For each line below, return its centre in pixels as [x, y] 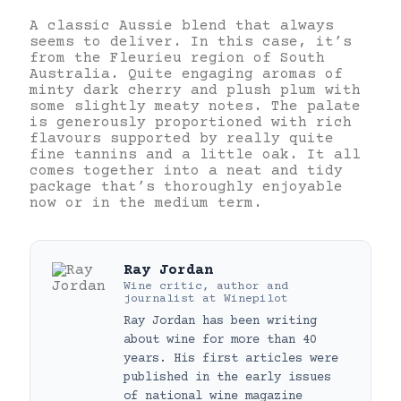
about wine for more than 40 [220, 340]
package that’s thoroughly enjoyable [186, 187]
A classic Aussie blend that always [182, 26]
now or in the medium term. [146, 203]
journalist [159, 299]
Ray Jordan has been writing [220, 321]
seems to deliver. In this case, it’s [191, 42]
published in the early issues [227, 377]
